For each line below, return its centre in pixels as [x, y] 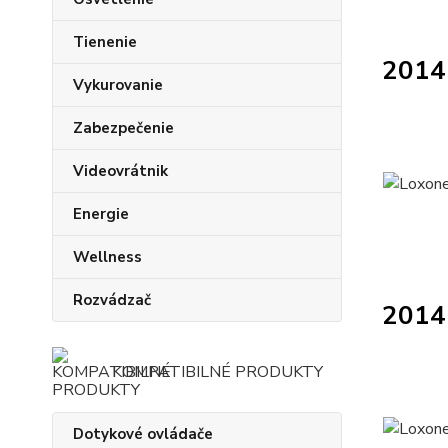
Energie [101, 214]
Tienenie [105, 42]
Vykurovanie [118, 85]
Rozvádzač [112, 300]
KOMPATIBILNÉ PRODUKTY [217, 372]
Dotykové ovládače [143, 434]
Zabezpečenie [123, 128]
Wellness [107, 257]
